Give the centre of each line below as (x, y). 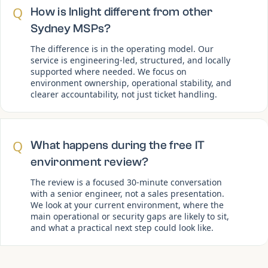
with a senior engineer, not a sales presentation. (127, 193)
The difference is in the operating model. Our (122, 48)
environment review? (90, 162)
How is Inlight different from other (122, 11)
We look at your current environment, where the (127, 205)
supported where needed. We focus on (109, 71)
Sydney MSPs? (71, 28)
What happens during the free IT (118, 145)
